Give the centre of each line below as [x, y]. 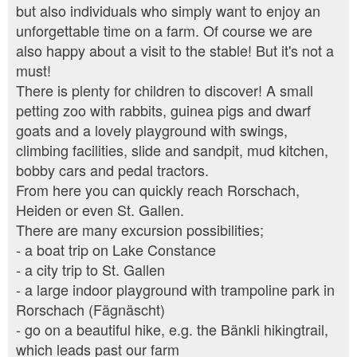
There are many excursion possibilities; [140, 230]
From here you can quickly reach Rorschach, [158, 190]
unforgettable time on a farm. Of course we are [164, 31]
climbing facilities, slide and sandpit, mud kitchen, [172, 150]
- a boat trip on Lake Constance [116, 250]
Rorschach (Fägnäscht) [90, 310]
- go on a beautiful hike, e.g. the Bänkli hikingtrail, [172, 330]
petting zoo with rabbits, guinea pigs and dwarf [163, 110]
